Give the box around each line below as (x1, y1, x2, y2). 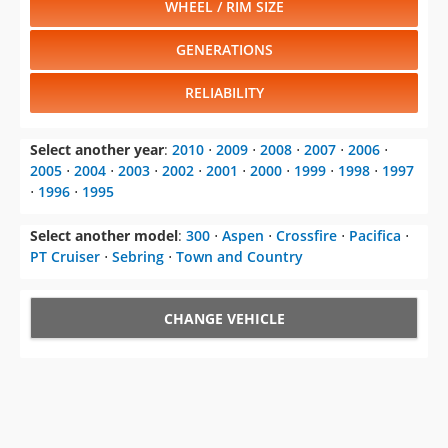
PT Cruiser (30, 247, 100, 267)
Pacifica (349, 226, 401, 246)
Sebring (112, 247, 164, 267)
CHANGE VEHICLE (163, 309, 285, 329)
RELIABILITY (184, 83, 264, 103)
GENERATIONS (175, 40, 273, 60)
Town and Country (176, 247, 303, 267)
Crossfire (276, 226, 337, 246)
